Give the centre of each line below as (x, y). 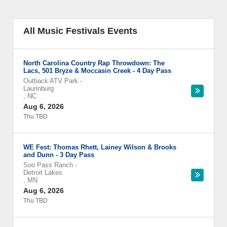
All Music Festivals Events (80, 31)
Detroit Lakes (43, 173)
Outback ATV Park (51, 81)
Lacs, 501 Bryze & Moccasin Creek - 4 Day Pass (97, 71)
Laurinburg (39, 88)
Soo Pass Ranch (48, 165)
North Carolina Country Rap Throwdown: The (94, 63)
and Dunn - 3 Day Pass (59, 155)
